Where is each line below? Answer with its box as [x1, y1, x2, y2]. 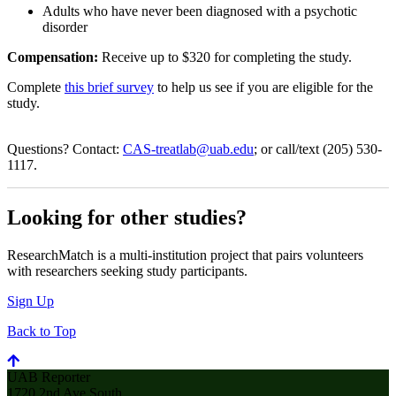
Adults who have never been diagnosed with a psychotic [42, 4, 357, 19]
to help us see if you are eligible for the [154, 80, 373, 95]
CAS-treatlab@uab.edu [123, 141, 254, 157]
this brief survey [65, 80, 154, 95]
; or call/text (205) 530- [254, 141, 382, 157]
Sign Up [7, 293, 54, 308]
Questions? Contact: [7, 141, 123, 157]
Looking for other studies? [7, 206, 247, 229]
